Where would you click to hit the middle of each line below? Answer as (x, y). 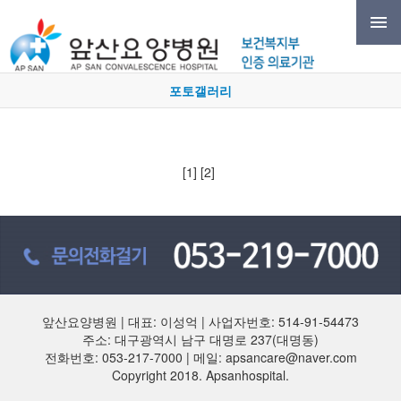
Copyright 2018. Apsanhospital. (200, 375)
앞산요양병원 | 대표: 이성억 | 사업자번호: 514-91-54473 (200, 322)
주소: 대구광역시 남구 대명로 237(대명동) (200, 340)
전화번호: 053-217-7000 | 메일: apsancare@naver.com (200, 358)
